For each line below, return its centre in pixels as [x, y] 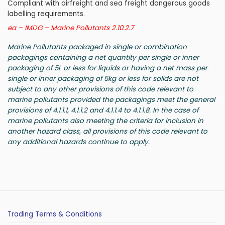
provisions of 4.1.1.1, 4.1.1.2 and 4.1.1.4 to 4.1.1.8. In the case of [103, 110]
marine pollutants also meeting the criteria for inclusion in [105, 121]
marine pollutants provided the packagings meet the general [111, 100]
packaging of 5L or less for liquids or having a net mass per [107, 68]
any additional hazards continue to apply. [79, 142]
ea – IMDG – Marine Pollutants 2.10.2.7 [71, 28]
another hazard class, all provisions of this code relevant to [107, 132]
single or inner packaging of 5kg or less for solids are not [103, 79]
